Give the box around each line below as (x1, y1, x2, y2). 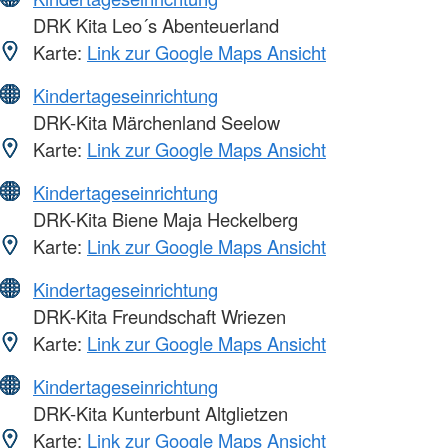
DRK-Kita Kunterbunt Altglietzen (28, 400, 288, 427)
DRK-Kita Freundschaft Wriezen (28, 303, 286, 330)
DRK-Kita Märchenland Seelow (28, 109, 280, 136)
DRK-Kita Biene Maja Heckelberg (28, 206, 298, 233)
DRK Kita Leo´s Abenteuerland (28, 12, 279, 39)
